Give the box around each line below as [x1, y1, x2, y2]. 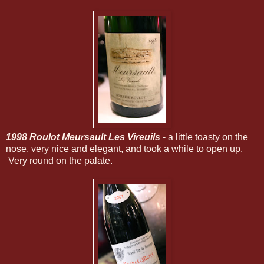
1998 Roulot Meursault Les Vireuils [6, 132, 160, 143]
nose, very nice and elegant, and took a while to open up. [6, 144, 243, 154]
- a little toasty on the [160, 132, 248, 143]
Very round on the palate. [6, 156, 113, 166]
